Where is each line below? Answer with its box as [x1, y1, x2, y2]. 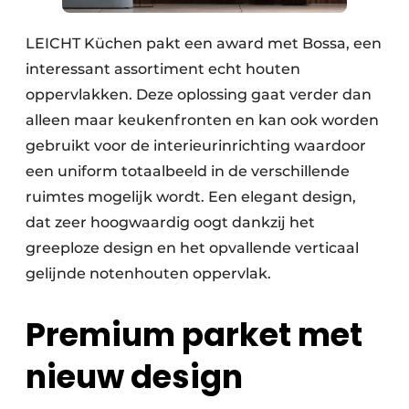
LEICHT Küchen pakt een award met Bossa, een [26, 35, 382, 53]
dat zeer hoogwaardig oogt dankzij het [26, 214, 315, 232]
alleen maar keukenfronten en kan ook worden [26, 111, 379, 130]
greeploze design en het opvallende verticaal [26, 239, 359, 257]
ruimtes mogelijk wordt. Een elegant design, [26, 188, 356, 206]
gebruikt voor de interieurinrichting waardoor [26, 137, 366, 155]
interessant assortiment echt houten [26, 60, 300, 79]
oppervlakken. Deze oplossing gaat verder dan [26, 86, 372, 104]
